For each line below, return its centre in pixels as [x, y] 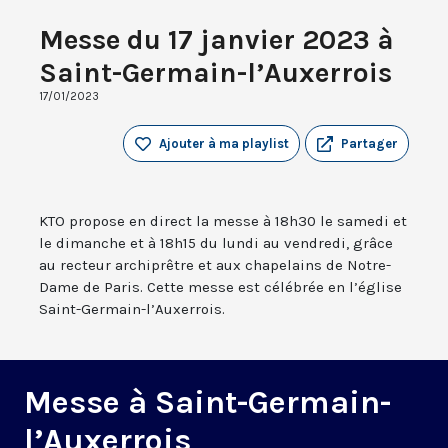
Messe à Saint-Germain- [207, 403]
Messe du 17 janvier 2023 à [216, 40]
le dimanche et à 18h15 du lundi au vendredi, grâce [216, 243]
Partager [369, 144]
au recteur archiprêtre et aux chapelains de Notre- [215, 265]
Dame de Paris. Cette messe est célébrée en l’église [220, 287]
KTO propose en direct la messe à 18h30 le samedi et [223, 221]
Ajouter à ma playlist [224, 144]
